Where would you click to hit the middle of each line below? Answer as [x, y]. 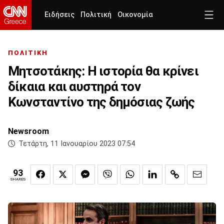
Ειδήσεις [59, 15]
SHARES [18, 179]
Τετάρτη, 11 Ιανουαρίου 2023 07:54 [77, 144]
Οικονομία [135, 15]
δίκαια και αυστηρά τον [74, 87]
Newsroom [28, 131]
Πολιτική [96, 15]
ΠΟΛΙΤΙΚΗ [28, 53]
